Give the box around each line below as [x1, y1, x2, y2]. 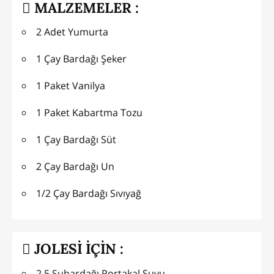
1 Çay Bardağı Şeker [36, 52, 127, 66]
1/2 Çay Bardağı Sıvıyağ [36, 187, 141, 201]
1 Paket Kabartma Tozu [36, 106, 143, 120]
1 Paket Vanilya [36, 79, 105, 93]
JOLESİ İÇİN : [31, 239, 124, 257]
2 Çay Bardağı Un [36, 160, 114, 174]
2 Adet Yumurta [36, 25, 108, 39]
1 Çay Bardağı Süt [36, 133, 116, 147]
